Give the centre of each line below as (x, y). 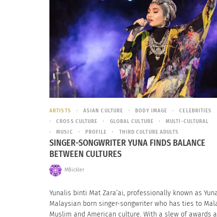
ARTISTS (60, 111)
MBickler (74, 170)
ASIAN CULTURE (103, 111)
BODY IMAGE (151, 111)
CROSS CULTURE (77, 122)
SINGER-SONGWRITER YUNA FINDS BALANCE (127, 143)
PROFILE (96, 132)
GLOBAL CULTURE (132, 122)
